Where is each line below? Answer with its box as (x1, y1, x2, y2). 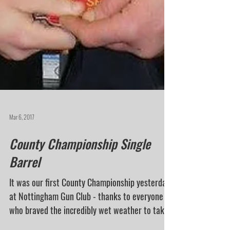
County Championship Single (9, 160, 150, 179)
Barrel (9, 178, 40, 197)
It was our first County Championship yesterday (9, 201, 170, 215)
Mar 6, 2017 (9, 138, 34, 147)
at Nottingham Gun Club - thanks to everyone (9, 215, 163, 228)
